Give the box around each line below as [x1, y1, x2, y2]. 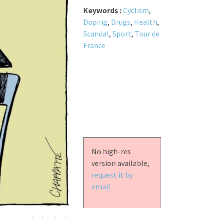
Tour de [134, 29, 160, 39]
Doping [83, 17, 108, 27]
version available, [91, 158, 149, 168]
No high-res [91, 146, 131, 157]
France [83, 40, 106, 51]
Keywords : [83, 5, 123, 16]
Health [133, 17, 157, 27]
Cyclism [123, 5, 149, 16]
